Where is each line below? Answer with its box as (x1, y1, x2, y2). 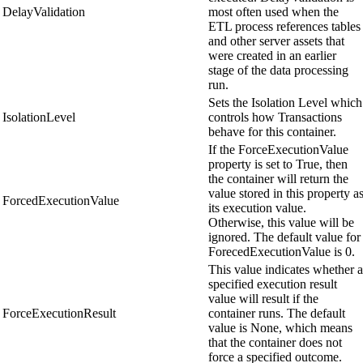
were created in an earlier (208, 49, 336, 63)
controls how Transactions (208, 110, 342, 125)
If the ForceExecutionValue (208, 143, 348, 157)
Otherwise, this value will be (208, 216, 354, 230)
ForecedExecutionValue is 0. (208, 245, 355, 259)
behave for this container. (208, 125, 336, 139)
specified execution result (208, 277, 337, 292)
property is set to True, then (208, 157, 348, 172)
